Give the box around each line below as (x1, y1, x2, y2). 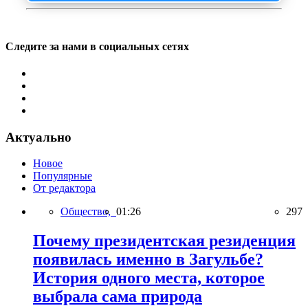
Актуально (5, 129, 71, 144)
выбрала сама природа (33, 287, 202, 306)
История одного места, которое (33, 269, 265, 287)
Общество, (60, 206, 116, 218)
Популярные (33, 170, 92, 182)
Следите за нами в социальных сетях (5, 40, 189, 52)
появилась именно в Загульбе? (33, 250, 263, 269)
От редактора (33, 182, 96, 195)
